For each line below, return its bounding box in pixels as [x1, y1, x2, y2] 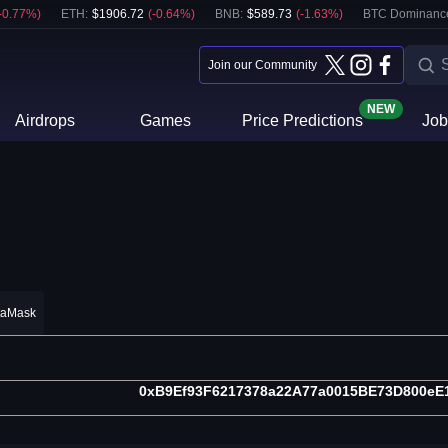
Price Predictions [241, 112, 363, 129]
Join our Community [208, 58, 317, 72]
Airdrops [15, 112, 76, 129]
